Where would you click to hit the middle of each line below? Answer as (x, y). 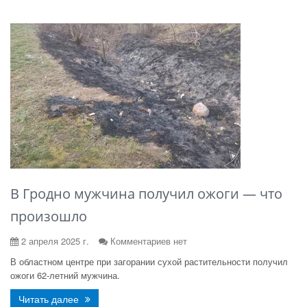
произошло (49, 216)
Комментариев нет (149, 241)
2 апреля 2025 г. (54, 241)
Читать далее (50, 299)
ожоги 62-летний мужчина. (65, 275)
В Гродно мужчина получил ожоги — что (146, 194)
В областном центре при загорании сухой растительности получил (149, 261)
